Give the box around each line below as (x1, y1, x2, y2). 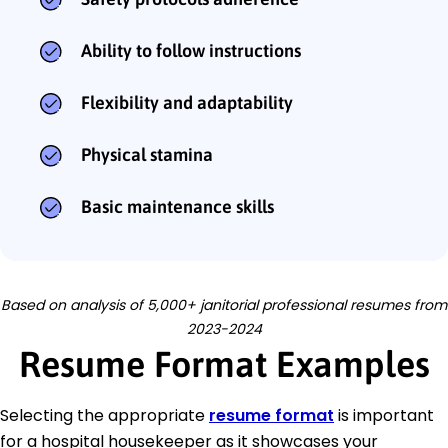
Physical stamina (81, 144, 213, 166)
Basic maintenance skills (81, 196, 274, 218)
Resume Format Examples (18, 343, 430, 386)
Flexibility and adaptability (81, 92, 293, 114)
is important (334, 404, 434, 428)
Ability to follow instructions (81, 40, 301, 62)
